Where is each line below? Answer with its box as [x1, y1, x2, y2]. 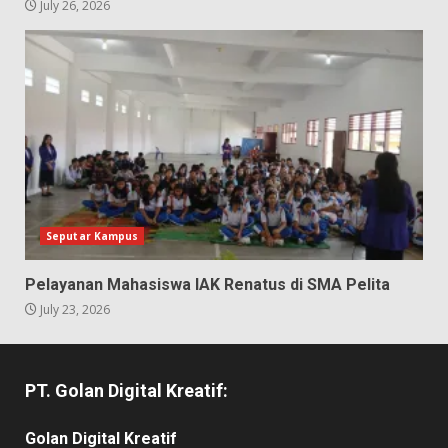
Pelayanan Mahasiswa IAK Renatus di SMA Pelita [25, 274, 390, 294]
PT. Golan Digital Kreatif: [25, 379, 228, 401]
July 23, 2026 [37, 300, 110, 318]
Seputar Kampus [46, 228, 139, 243]
